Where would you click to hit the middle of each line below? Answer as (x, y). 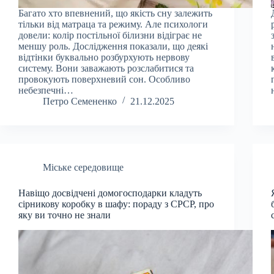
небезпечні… (46, 90)
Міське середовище (83, 167)
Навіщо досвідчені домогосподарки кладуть (110, 193)
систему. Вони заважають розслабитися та (106, 68)
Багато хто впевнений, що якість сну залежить (115, 13)
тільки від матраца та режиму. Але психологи (113, 24)
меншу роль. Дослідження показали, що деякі (113, 46)
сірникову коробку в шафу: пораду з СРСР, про (116, 204)
